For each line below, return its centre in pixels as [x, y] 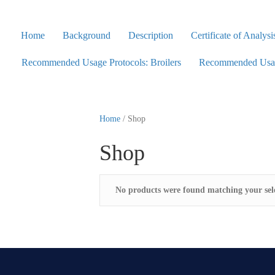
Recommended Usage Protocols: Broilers [101, 62]
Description [151, 35]
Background [87, 35]
